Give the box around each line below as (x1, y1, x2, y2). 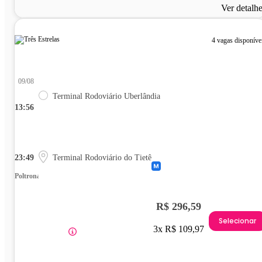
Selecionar (219, 216, 256, 226)
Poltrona (15, 171, 40, 180)
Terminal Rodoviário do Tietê (53, 153, 151, 162)
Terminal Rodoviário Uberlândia (53, 91, 160, 101)
